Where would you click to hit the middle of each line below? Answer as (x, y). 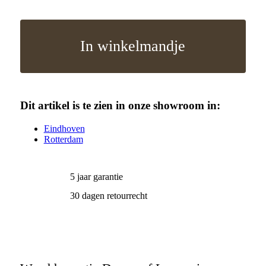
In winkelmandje (133, 46)
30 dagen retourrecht (109, 196)
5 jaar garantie (97, 177)
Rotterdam (63, 139)
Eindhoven (64, 128)
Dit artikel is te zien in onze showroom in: (120, 106)
